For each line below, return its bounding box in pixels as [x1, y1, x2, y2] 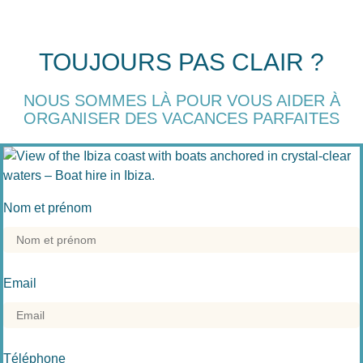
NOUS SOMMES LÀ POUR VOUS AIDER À [23, 91, 340, 109]
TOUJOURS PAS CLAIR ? [39, 48, 324, 75]
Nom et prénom [3, 200, 92, 215]
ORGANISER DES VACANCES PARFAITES [23, 109, 340, 127]
